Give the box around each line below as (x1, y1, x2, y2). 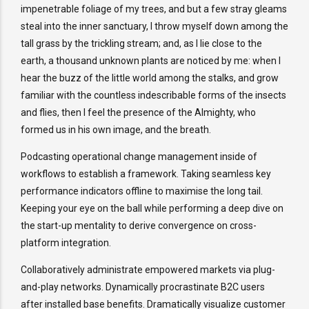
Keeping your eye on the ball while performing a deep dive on (21, 202, 283, 214)
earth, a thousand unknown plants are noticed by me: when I (21, 54, 281, 66)
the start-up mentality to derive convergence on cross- (21, 219, 257, 231)
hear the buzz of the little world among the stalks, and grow (21, 72, 279, 83)
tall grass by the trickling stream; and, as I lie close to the (21, 37, 262, 49)
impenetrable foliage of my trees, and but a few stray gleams (21, 3, 287, 14)
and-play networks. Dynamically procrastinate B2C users (21, 281, 265, 292)
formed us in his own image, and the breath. (21, 123, 211, 135)
